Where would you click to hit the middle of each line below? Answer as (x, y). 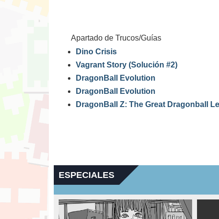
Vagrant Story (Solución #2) (127, 65)
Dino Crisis (96, 52)
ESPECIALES (87, 175)
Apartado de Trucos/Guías (116, 38)
